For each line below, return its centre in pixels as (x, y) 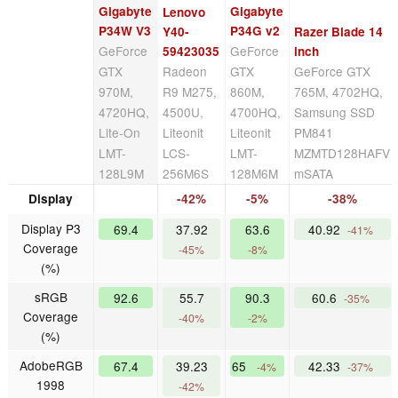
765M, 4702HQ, (339, 92)
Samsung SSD (335, 112)
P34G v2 (255, 31)
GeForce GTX (333, 72)
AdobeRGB (51, 366)
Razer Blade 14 (339, 32)
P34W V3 (125, 31)
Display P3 (51, 229)
